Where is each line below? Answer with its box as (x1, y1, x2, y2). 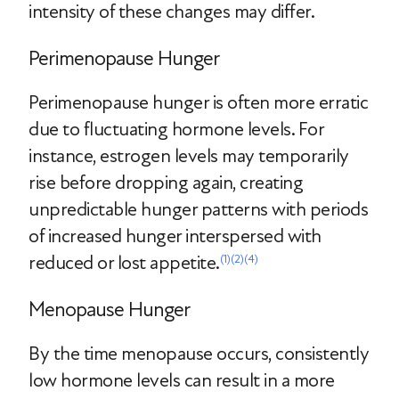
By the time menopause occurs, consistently (28, 342, 369, 365)
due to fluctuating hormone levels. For (28, 118, 323, 141)
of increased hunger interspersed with (28, 224, 322, 248)
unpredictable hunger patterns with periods (28, 198, 368, 221)
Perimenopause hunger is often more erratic (28, 91, 368, 114)
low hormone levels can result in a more (28, 369, 335, 392)
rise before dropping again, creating (28, 171, 303, 194)
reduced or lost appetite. (28, 251, 220, 274)
